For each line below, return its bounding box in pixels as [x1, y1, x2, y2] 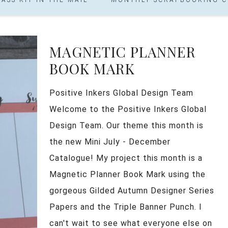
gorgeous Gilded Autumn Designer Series [49, 185, 214, 195]
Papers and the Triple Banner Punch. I [49, 202, 202, 212]
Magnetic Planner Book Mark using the [49, 169, 206, 179]
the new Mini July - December [49, 136, 170, 147]
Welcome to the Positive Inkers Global [49, 104, 207, 114]
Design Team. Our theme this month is [49, 120, 204, 130]
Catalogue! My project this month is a [49, 153, 203, 163]
